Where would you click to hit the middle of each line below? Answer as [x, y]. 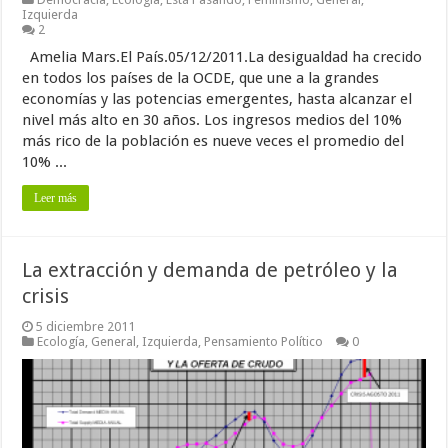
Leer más [56, 198]
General [114, 341]
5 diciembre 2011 [86, 326]
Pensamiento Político [264, 341]
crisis [46, 296]
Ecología [61, 341]
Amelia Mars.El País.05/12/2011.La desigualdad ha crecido [222, 57]
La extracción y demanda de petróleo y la [210, 270]
